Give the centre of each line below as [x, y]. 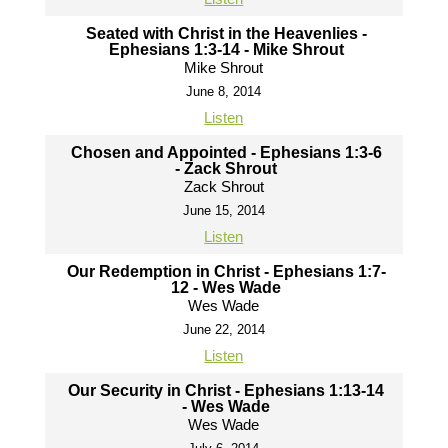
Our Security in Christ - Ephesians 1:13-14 [226, 391]
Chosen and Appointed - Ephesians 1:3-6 [226, 153]
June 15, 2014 [223, 211]
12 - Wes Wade [226, 288]
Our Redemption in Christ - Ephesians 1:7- [226, 272]
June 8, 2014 [224, 92]
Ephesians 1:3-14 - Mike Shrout [226, 50]
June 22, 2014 [223, 330]
